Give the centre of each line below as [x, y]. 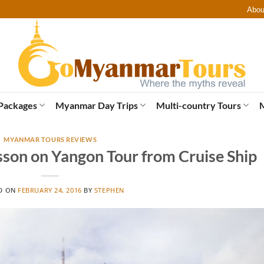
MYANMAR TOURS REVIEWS [50, 139]
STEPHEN [109, 190]
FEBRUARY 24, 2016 [50, 190]
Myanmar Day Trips [96, 105]
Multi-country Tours [199, 105]
